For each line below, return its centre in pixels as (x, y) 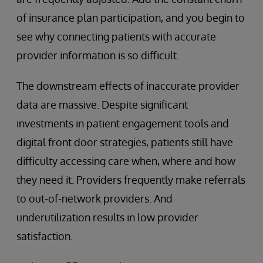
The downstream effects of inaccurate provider (128, 86)
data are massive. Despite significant (102, 104)
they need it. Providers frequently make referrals (131, 180)
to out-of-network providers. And (95, 198)
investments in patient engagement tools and (123, 123)
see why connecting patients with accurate (116, 36)
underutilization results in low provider (107, 217)
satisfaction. (45, 236)
